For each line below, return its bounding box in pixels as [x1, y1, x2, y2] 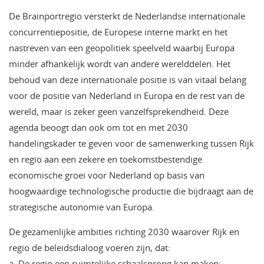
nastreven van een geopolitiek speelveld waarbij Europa [9, 42, 235, 54]
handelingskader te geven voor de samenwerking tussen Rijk [9, 137, 254, 150]
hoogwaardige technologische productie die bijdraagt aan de [9, 185, 253, 197]
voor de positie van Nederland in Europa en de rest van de [9, 90, 245, 102]
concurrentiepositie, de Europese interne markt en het [9, 26, 227, 38]
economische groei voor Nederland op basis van [9, 169, 204, 181]
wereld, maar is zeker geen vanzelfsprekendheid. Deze [9, 105, 229, 118]
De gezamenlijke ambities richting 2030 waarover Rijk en [9, 226, 239, 238]
